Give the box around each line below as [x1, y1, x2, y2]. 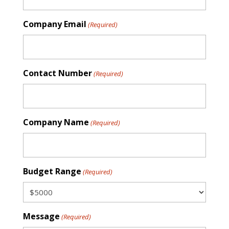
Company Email [22, 18, 86, 30]
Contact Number [22, 67, 92, 79]
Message [22, 211, 60, 222]
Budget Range [22, 166, 81, 177]
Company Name [22, 117, 89, 128]
